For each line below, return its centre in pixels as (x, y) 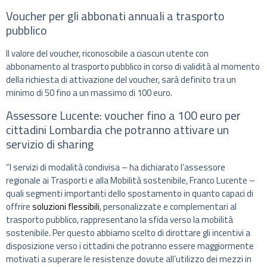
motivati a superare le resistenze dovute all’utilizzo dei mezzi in (129, 259)
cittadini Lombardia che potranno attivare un (117, 129)
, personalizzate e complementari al (168, 206)
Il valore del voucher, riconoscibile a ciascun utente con (107, 54)
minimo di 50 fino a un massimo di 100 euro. (89, 93)
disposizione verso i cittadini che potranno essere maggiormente (130, 246)
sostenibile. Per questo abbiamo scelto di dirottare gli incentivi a (128, 232)
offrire (19, 206)
